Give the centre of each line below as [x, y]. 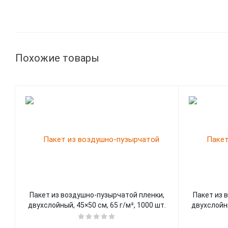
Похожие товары [57, 58]
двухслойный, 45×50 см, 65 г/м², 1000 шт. [97, 205]
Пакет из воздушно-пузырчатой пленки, [97, 195]
